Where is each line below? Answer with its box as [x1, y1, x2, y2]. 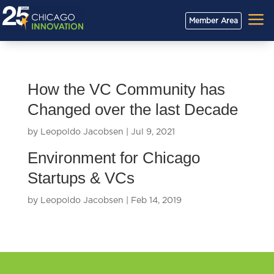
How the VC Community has [27, 80, 225, 98]
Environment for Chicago [27, 149, 200, 167]
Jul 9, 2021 [130, 128, 175, 136]
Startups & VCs [27, 169, 135, 187]
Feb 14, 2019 [130, 196, 182, 205]
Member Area [188, 17, 238, 24]
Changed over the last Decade [27, 100, 238, 119]
